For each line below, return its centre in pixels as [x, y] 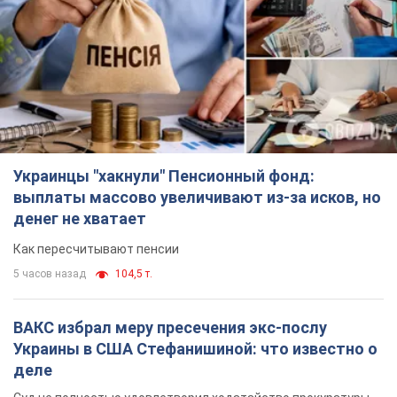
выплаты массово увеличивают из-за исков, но [197, 197]
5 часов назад [50, 273]
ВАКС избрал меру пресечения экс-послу [170, 327]
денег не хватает [80, 218]
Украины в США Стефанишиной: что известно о [195, 348]
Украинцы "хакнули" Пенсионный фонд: [164, 175]
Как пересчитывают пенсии [96, 249]
